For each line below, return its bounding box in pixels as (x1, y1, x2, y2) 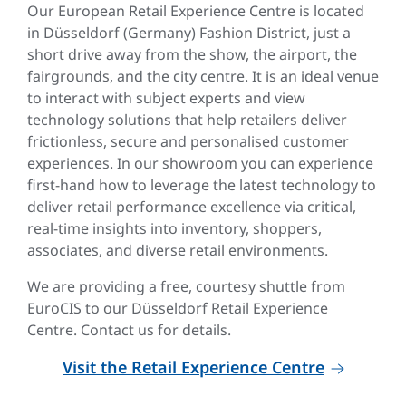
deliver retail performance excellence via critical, (27, 197, 356, 217)
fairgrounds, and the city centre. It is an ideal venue (27, 66, 379, 87)
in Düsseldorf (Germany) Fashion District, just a (27, 23, 351, 43)
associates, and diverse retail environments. (27, 240, 328, 261)
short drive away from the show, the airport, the (27, 44, 357, 65)
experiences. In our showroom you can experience (27, 153, 373, 174)
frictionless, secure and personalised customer (27, 131, 349, 152)
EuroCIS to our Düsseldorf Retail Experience (27, 298, 328, 319)
